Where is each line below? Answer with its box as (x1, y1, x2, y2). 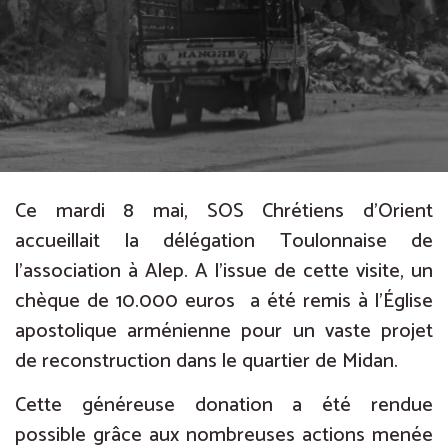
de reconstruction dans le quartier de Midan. (15, 345, 398, 378)
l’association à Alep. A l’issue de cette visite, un (15, 255, 433, 288)
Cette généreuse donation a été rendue (15, 389, 433, 423)
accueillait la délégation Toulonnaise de (15, 225, 433, 258)
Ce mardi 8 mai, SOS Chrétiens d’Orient (15, 195, 433, 228)
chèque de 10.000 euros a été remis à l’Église (15, 285, 433, 318)
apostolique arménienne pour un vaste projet (15, 315, 433, 348)
